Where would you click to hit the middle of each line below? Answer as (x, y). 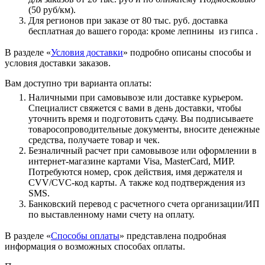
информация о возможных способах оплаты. (95, 246)
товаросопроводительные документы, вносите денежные (144, 129)
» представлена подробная (173, 235)
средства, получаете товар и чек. (94, 140)
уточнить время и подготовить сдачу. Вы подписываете (141, 118)
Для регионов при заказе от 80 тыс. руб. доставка (128, 20)
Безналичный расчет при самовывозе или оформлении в (143, 150)
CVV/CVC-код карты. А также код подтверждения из (137, 182)
